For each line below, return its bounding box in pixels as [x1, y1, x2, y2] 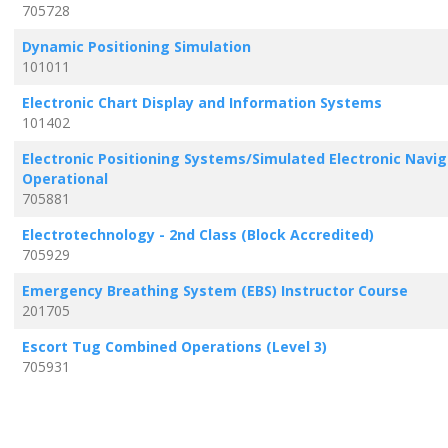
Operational [21, 168, 108, 188]
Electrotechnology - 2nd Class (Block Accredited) [21, 224, 374, 244]
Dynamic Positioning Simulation [21, 36, 251, 56]
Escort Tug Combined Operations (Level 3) [21, 336, 327, 356]
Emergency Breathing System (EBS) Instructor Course [21, 280, 408, 300]
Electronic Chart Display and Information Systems [21, 92, 382, 112]
